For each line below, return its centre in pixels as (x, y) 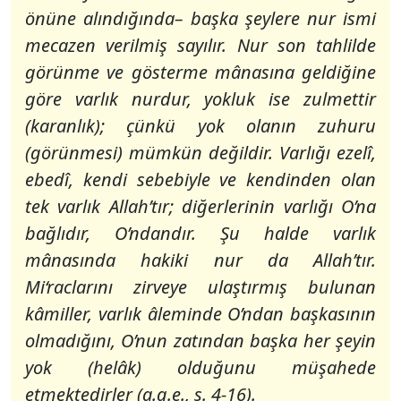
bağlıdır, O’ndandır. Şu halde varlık (200, 233)
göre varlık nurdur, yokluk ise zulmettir (200, 99)
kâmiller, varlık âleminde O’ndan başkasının (200, 314)
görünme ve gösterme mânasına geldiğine (200, 72)
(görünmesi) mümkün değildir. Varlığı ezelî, (200, 153)
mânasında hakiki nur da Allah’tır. (200, 260)
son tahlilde (327, 45)
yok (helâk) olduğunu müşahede (200, 367)
